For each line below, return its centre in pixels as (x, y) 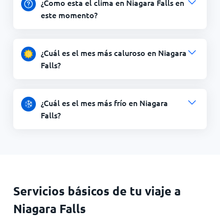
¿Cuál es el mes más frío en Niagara (104, 103)
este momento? (69, 15)
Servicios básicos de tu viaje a (97, 191)
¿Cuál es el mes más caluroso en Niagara (113, 53)
